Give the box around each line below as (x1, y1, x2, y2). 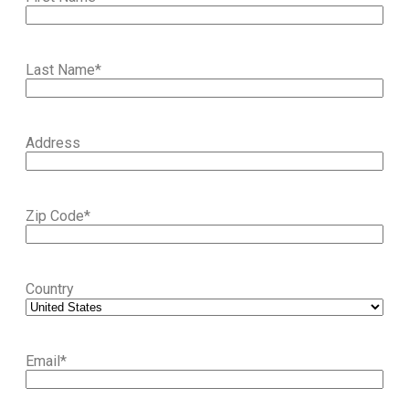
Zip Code (26, 206, 84, 225)
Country (26, 279, 74, 298)
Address (26, 133, 80, 152)
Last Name (26, 60, 95, 79)
